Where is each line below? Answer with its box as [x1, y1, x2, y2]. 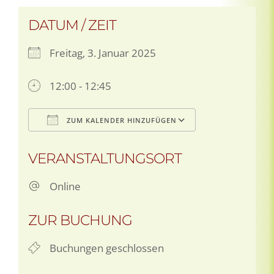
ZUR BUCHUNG [28, 211, 132, 229]
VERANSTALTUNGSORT [28, 149, 182, 167]
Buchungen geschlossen [50, 240, 164, 255]
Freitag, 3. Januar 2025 [50, 45, 156, 60]
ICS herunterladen [50, 136, 136, 151]
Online [50, 179, 81, 193]
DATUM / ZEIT [28, 16, 116, 34]
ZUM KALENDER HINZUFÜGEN [64, 115, 177, 125]
